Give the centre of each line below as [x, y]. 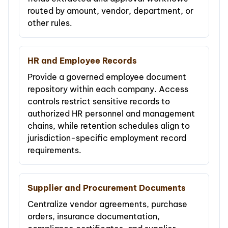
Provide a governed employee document [107, 77]
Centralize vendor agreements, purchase [107, 204]
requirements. [54, 150]
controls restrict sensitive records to [99, 102]
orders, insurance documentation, [94, 217]
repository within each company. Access [108, 89]
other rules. [50, 23]
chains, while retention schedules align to [109, 126]
